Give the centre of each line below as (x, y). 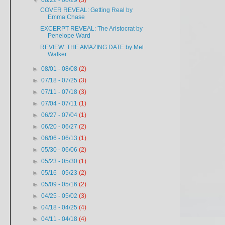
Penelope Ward (69, 36)
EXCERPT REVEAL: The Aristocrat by (91, 29)
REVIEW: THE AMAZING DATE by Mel (92, 47)
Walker (57, 54)
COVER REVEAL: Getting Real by (86, 10)
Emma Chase (66, 17)
